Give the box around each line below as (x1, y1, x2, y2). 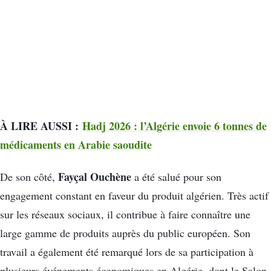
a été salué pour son (131, 169, 221, 184)
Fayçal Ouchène (58, 169, 131, 185)
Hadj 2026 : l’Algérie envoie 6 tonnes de (82, 117, 267, 134)
